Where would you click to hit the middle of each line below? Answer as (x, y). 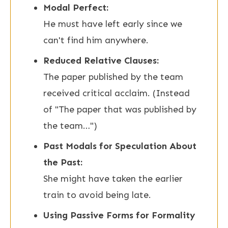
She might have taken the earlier (113, 179)
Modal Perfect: (76, 8)
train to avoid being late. (97, 195)
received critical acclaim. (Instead (117, 93)
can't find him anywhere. (96, 40)
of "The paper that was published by (120, 109)
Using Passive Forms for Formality (119, 215)
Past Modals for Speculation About (120, 146)
